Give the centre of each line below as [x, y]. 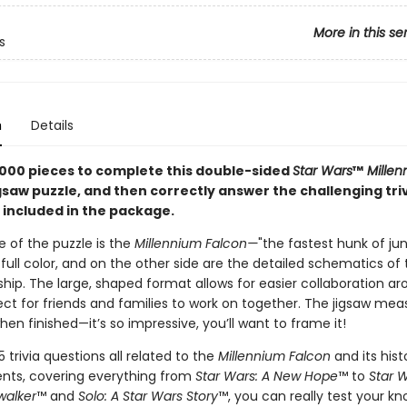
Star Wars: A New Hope [266, 376]
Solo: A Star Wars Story [148, 396]
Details [52, 125]
